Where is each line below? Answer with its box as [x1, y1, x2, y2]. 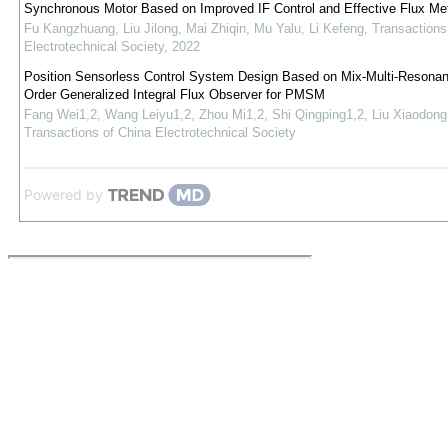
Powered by [23, 186, 103, 203]
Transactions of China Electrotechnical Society [23, 125, 296, 140]
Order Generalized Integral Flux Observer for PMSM [23, 87, 325, 102]
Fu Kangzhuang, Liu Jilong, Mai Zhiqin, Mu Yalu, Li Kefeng [23, 21, 364, 36]
